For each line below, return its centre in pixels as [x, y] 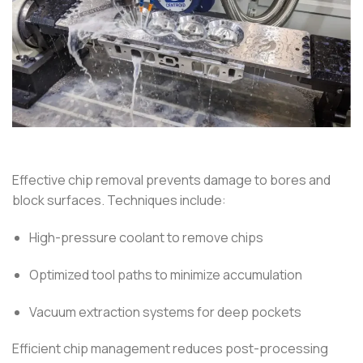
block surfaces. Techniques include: [119, 201]
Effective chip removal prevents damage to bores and [171, 180]
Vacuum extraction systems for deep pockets [165, 312]
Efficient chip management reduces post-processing [170, 349]
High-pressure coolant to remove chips [146, 238]
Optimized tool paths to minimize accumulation [165, 274]
